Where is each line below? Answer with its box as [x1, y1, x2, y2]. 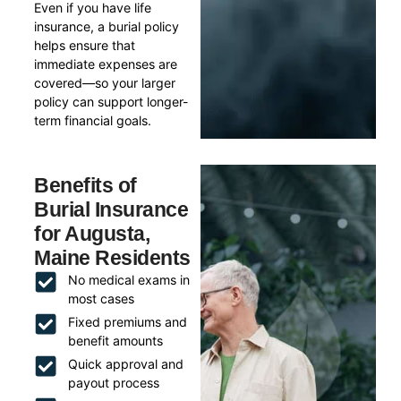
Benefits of [34, 173, 137, 197]
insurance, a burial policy [34, 19, 180, 35]
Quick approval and [67, 355, 183, 371]
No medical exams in [67, 271, 190, 287]
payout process [67, 374, 159, 390]
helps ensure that [34, 38, 136, 54]
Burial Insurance [34, 197, 189, 221]
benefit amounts [67, 332, 163, 348]
